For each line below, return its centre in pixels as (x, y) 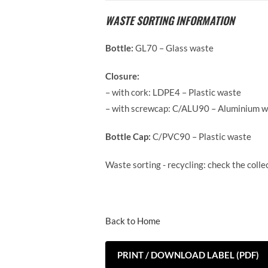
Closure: (122, 76)
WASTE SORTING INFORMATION (170, 20)
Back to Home (133, 221)
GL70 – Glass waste (174, 48)
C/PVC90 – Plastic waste (202, 136)
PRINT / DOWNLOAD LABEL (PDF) (188, 255)
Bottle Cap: (129, 136)
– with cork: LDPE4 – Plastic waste (173, 92)
